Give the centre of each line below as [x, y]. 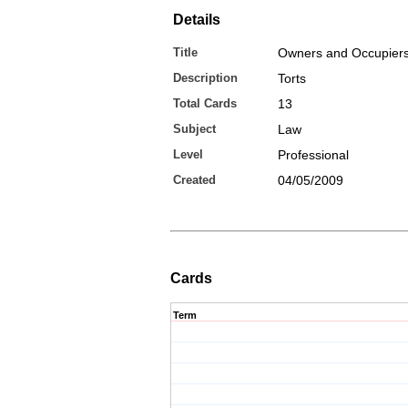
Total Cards [205, 103]
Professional [313, 155]
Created [194, 180]
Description [205, 78]
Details [197, 20]
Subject [194, 129]
